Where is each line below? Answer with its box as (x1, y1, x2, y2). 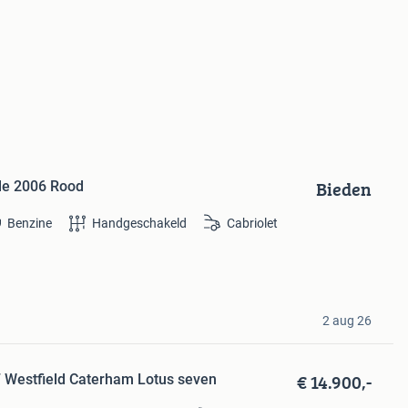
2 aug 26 (321, 312, 372, 328)
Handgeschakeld (92, 215, 188, 230)
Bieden (315, 175, 372, 202)
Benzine (7, 215, 53, 230)
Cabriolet (227, 215, 279, 230)
